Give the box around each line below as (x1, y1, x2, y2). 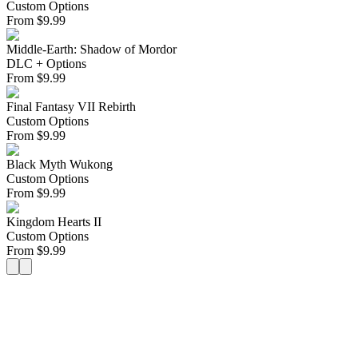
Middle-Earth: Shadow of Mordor (6, 42, 177, 57)
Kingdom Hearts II (6, 215, 101, 229)
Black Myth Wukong (6, 157, 113, 172)
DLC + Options (6, 57, 86, 71)
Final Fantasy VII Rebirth (6, 100, 136, 114)
